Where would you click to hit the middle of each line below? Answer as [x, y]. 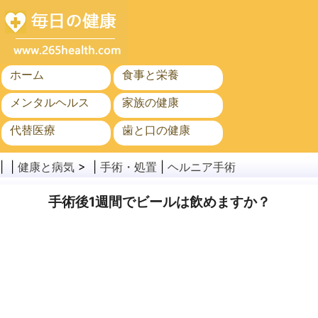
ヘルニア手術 [202, 167]
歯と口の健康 [156, 130]
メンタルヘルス [50, 102]
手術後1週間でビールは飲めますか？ [159, 202]
